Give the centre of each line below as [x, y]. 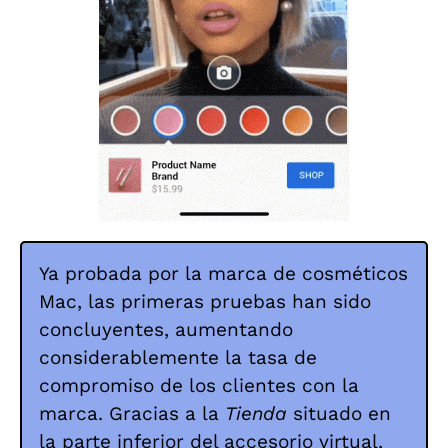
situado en [339, 413]
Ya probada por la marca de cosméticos [223, 273]
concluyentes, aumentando [166, 329]
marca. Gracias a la [132, 413]
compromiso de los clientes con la [199, 385]
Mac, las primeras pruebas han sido [205, 301]
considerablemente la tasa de [178, 357]
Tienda [256, 413]
